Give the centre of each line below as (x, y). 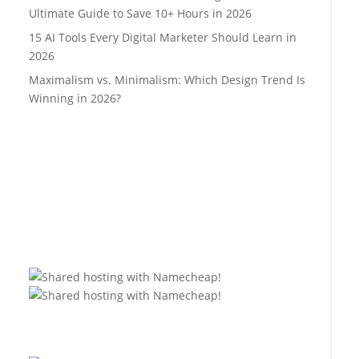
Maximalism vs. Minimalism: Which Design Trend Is (167, 79)
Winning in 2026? (75, 98)
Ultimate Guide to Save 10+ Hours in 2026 (140, 13)
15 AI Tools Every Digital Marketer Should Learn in (162, 37)
